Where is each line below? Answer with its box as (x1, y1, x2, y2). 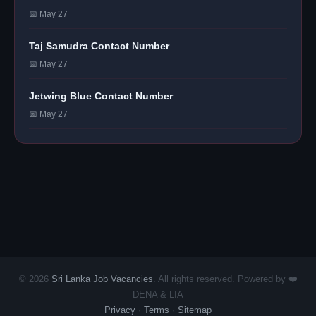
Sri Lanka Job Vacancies (51, 273, 153, 284)
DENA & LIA (133, 288, 183, 300)
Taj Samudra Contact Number (29, 39, 169, 51)
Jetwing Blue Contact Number (29, 90, 173, 102)
